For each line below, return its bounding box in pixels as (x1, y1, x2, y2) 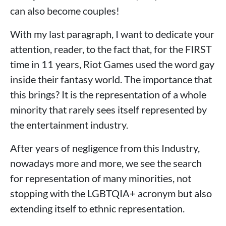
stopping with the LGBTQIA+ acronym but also (10, 187, 212, 199)
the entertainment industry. (10, 118, 128, 131)
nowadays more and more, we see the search (10, 156, 202, 169)
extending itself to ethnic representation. (10, 202, 185, 214)
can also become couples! (10, 4, 120, 17)
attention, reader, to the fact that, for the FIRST (10, 42, 212, 55)
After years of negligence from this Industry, (10, 141, 200, 154)
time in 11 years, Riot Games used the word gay (10, 58, 214, 70)
